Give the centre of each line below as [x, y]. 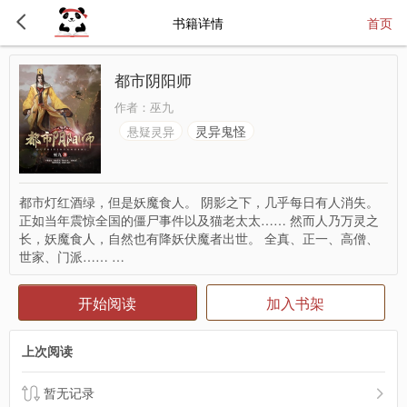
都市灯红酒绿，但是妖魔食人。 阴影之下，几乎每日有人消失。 [199, 202]
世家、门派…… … [72, 256]
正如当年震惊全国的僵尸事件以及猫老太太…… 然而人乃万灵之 [199, 220]
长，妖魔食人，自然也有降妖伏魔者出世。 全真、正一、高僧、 [199, 238]
